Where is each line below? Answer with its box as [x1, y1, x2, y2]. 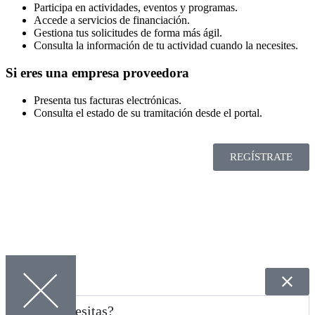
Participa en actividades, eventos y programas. [34, 1, 238, 14]
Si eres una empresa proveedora [6, 65, 189, 81]
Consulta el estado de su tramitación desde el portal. [34, 106, 262, 119]
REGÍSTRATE [230, 150, 292, 162]
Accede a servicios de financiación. [34, 14, 190, 27]
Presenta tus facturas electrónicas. [34, 94, 181, 106]
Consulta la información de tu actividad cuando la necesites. [34, 39, 298, 52]
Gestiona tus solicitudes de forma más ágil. [34, 27, 222, 39]
